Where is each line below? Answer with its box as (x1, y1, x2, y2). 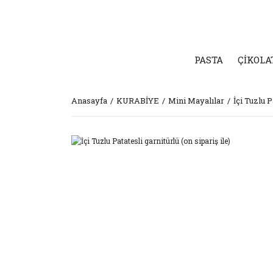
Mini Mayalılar (168, 95, 224, 106)
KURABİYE (116, 95, 159, 106)
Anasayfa (71, 95, 107, 106)
